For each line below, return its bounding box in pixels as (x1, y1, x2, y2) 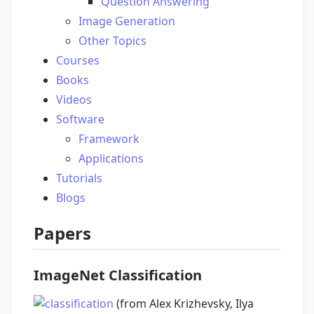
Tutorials (56, 170, 102, 186)
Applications (78, 151, 144, 167)
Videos (56, 92, 92, 108)
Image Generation (78, 13, 175, 29)
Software (56, 111, 104, 128)
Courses (56, 53, 100, 69)
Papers (34, 221, 91, 245)
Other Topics (78, 33, 146, 49)
